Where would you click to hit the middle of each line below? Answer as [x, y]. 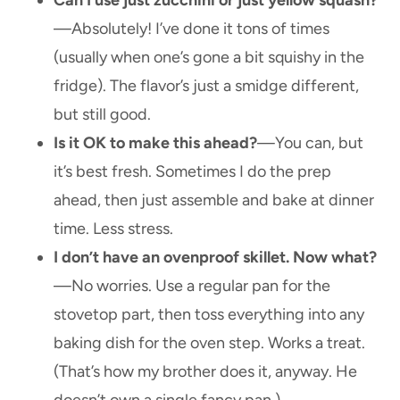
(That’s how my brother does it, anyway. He [205, 371]
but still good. [102, 114]
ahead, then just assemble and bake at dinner [214, 200]
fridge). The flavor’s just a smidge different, [206, 85]
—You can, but [310, 142]
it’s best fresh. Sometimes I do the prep [192, 171]
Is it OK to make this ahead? [155, 142]
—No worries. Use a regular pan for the [192, 285]
